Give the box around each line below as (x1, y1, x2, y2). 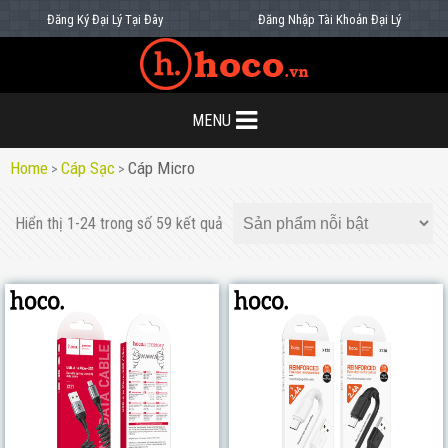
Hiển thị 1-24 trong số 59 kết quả (15, 214, 223, 233)
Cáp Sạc (61, 158, 115, 178)
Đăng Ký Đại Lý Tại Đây (47, 12, 164, 27)
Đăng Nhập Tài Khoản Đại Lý (257, 12, 401, 27)
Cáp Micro (128, 158, 195, 178)
